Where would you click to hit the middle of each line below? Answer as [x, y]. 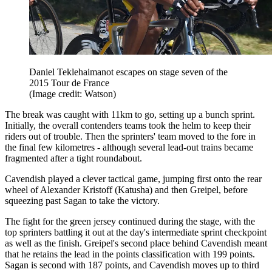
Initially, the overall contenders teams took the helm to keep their [128, 125]
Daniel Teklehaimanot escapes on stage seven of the [128, 72]
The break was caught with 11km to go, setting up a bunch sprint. [130, 114]
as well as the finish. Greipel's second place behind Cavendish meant [136, 243]
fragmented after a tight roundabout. [73, 158]
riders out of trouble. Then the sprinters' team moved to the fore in [130, 136]
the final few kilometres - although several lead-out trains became [129, 147]
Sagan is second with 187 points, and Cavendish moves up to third [132, 265]
